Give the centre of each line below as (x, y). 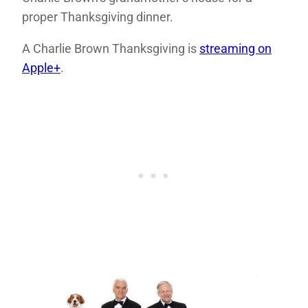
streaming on (235, 49)
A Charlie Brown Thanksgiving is (111, 49)
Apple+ (41, 68)
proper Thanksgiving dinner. (98, 17)
